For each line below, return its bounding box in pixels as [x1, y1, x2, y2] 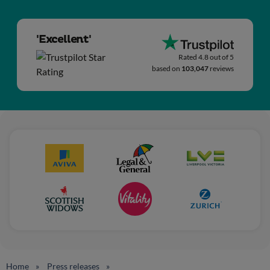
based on [152, 64, 181, 74]
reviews [210, 64, 234, 74]
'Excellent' [36, 33, 91, 46]
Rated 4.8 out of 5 [178, 52, 234, 62]
